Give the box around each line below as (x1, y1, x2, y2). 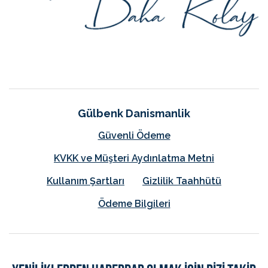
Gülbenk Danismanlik (78, 106, 190, 120)
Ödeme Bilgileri (98, 197, 170, 209)
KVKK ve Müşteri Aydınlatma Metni (54, 152, 214, 164)
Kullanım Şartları (47, 175, 124, 187)
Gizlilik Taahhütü (142, 175, 221, 187)
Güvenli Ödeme (98, 129, 170, 141)
